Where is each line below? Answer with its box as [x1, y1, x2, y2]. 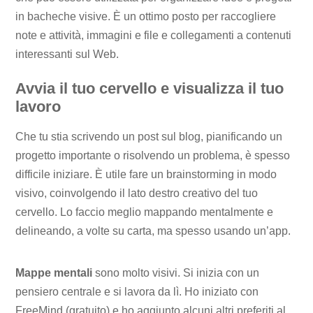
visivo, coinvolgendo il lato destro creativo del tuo [15, 187, 259, 200]
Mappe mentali [15, 266, 93, 279]
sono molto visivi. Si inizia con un [92, 266, 260, 279]
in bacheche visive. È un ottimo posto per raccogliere [15, 10, 277, 22]
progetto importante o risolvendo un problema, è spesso [15, 150, 291, 162]
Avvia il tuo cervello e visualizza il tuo [15, 79, 284, 97]
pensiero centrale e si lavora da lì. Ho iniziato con [15, 285, 259, 298]
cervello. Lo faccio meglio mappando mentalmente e [15, 206, 274, 219]
